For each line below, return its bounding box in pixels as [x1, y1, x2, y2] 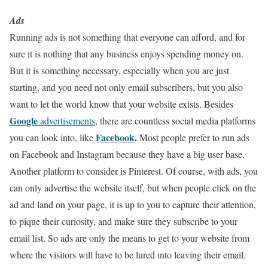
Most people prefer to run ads [137, 130, 249, 144]
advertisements [38, 114, 95, 127]
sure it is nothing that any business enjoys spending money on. [10, 47, 243, 60]
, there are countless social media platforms [95, 114, 255, 127]
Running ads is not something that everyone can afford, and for [10, 30, 245, 43]
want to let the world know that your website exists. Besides [10, 97, 233, 110]
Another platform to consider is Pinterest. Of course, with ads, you [10, 164, 258, 177]
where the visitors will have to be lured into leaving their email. [10, 248, 246, 261]
